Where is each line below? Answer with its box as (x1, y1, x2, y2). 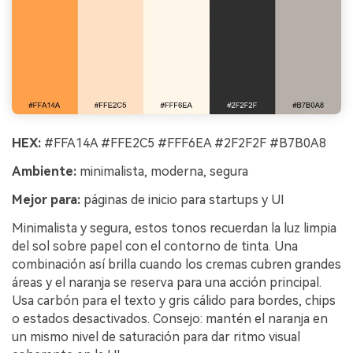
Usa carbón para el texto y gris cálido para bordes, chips (12, 292, 336, 308)
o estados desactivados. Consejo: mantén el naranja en (12, 310, 328, 326)
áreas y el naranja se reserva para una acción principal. (12, 274, 321, 290)
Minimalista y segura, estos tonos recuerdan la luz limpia (12, 220, 336, 236)
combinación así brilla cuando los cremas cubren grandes (12, 256, 341, 272)
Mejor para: (12, 192, 80, 208)
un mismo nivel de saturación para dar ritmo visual (12, 329, 300, 344)
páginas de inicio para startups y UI (80, 192, 284, 208)
